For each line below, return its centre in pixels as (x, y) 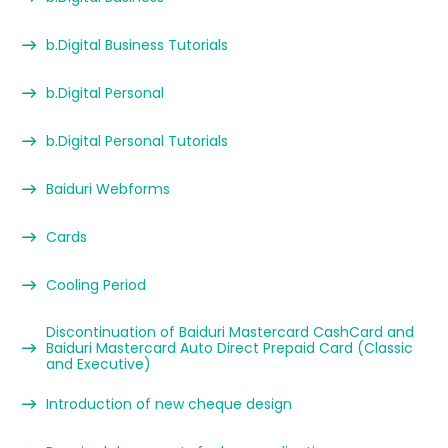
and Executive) (98, 364)
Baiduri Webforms (108, 189)
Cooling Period (96, 285)
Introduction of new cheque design (169, 404)
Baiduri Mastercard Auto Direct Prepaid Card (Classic (229, 348)
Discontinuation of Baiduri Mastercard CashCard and (230, 332)
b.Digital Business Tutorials (137, 45)
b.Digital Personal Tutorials (137, 141)
